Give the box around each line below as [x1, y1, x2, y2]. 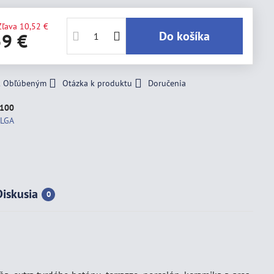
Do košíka [167, 28, 210, 44]
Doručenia [148, 78, 187, 89]
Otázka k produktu [62, 78, 133, 89]
